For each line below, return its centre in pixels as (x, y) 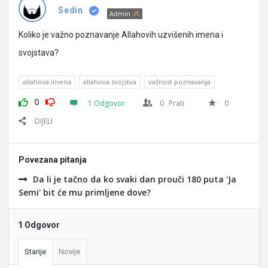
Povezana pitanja (53, 160)
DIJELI (44, 121)
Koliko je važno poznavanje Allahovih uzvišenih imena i (121, 35)
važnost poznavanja (179, 82)
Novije (69, 252)
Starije (35, 252)
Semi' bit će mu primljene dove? (85, 192)
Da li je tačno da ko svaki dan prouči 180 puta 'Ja (135, 179)
